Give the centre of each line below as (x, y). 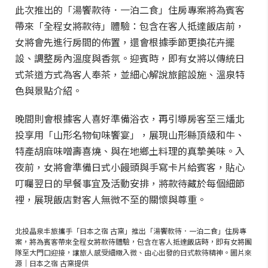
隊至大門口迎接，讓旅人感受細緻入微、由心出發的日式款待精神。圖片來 (133, 252)
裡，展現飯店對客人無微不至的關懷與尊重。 (112, 199)
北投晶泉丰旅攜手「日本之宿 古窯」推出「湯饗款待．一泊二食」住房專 (131, 231)
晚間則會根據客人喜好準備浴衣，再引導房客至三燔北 (130, 118)
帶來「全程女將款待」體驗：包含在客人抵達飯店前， (130, 26)
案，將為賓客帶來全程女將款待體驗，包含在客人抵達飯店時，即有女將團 (133, 241)
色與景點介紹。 (50, 90)
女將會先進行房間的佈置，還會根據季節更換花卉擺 (125, 42)
